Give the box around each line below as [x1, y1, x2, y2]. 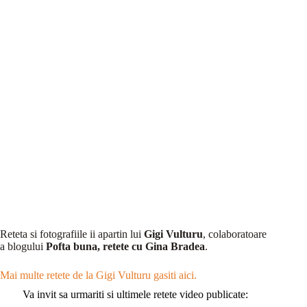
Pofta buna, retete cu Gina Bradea [46, 241, 205, 253]
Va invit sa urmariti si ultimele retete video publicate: [22, 288, 248, 301]
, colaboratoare [203, 228, 267, 241]
